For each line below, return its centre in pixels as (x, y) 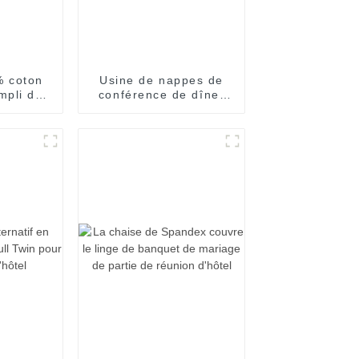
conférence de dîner (161, 94)
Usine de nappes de (161, 80)
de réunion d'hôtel (161, 123)
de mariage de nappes (161, 109)
